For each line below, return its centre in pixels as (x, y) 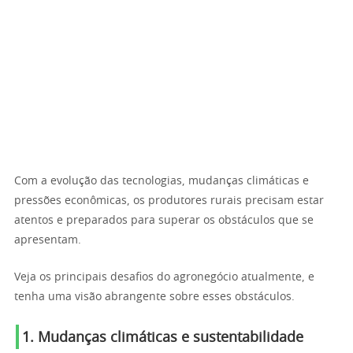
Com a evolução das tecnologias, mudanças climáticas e (162, 181)
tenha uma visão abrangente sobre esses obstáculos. (154, 297)
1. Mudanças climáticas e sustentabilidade (163, 338)
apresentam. (48, 240)
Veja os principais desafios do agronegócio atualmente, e (164, 277)
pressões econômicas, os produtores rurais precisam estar (169, 201)
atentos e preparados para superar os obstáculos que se (164, 221)
